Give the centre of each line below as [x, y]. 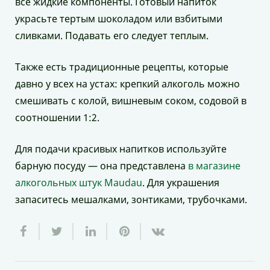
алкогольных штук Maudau [79, 183]
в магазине [214, 166]
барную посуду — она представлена [102, 166]
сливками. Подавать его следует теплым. [112, 36]
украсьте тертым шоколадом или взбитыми [119, 19]
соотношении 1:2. [57, 118]
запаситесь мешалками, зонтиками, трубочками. [131, 200]
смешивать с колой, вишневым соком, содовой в [131, 101]
